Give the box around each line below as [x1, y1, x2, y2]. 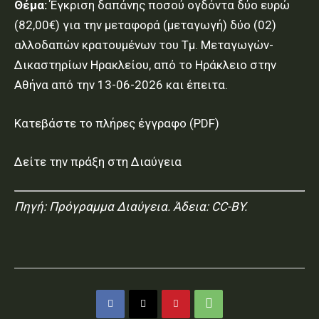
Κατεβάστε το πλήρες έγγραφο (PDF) [14, 116, 219, 131]
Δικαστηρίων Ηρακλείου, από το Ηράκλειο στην [14, 58, 276, 73]
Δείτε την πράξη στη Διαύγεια [14, 155, 182, 169]
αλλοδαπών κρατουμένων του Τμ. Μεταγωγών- [14, 38, 273, 53]
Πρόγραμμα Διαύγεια [49, 199, 167, 214]
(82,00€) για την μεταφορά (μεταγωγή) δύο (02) [14, 18, 276, 33]
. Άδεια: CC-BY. [167, 199, 247, 214]
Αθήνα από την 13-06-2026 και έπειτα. [14, 78, 228, 93]
